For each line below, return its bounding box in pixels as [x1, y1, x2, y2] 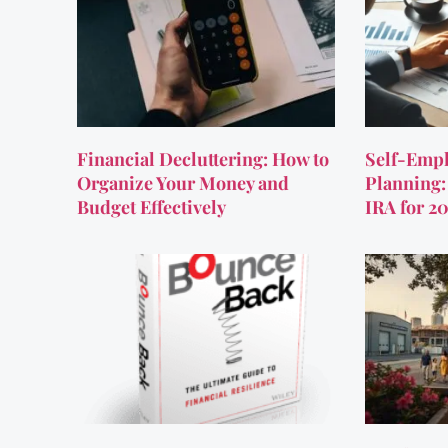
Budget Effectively [77, 195, 227, 220]
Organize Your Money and [77, 171, 290, 196]
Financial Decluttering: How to [77, 147, 330, 172]
